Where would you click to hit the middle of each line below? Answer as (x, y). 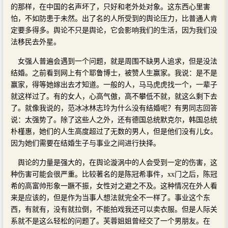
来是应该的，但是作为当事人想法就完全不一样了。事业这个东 (110, 197)
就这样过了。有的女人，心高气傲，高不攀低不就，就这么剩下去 (114, 96)
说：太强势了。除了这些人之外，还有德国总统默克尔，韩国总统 (114, 120)
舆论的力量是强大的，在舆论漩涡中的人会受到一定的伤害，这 (118, 162)
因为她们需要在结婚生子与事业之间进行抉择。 (85, 143)
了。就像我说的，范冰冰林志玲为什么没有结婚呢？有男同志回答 (114, 108)
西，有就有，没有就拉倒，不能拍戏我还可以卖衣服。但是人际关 (114, 209)
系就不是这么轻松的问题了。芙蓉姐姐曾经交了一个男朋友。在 (110, 221)
